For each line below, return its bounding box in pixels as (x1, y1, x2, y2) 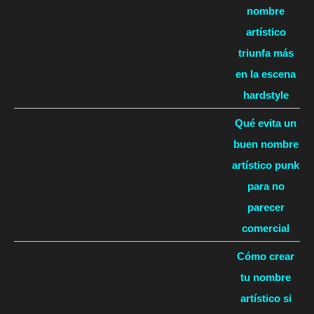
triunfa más (238, 46, 294, 59)
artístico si (240, 292, 292, 305)
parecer (247, 201, 285, 214)
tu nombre (240, 271, 291, 284)
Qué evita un (235, 117, 296, 130)
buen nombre (233, 138, 299, 151)
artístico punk (232, 159, 299, 172)
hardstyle (243, 88, 289, 101)
